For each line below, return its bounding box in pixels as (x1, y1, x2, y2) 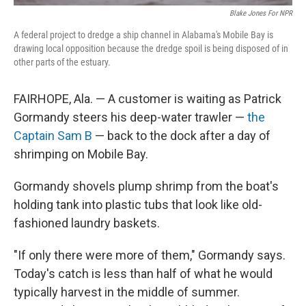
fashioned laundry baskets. (14, 215, 160, 230)
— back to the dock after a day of (92, 128, 270, 143)
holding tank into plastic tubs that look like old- (14, 197, 262, 212)
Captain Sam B (14, 128, 92, 143)
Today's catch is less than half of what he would (14, 266, 273, 281)
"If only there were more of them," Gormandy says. (14, 247, 286, 262)
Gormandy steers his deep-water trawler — (14, 109, 247, 124)
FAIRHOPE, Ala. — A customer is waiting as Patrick (14, 91, 281, 106)
